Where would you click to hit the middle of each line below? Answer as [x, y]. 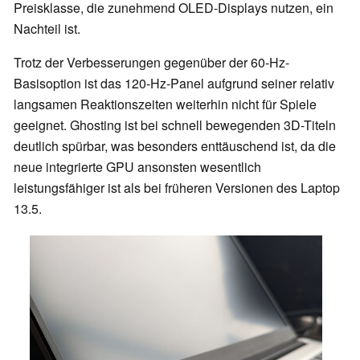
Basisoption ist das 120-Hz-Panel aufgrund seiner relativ [174, 84]
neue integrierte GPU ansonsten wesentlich [137, 167]
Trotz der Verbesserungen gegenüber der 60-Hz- [151, 63]
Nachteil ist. [47, 29]
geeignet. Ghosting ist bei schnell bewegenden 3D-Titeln [175, 125]
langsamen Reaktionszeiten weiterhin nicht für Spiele [165, 104]
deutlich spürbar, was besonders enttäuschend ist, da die [175, 146]
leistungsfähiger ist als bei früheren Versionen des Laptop [177, 188]
